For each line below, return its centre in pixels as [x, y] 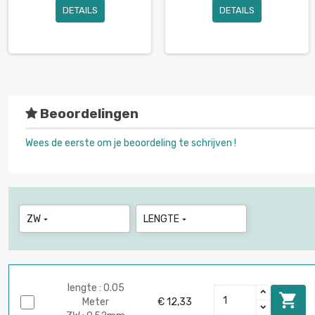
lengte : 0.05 [96, 288]
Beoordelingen [88, 114]
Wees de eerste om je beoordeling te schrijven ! [131, 143]
